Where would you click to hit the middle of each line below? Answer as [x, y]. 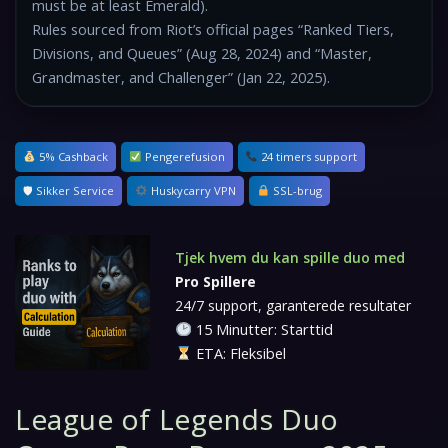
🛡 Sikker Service [68, 190]
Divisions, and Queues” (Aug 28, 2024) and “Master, [202, 53]
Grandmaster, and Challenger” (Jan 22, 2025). [181, 77]
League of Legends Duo [177, 419]
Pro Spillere [215, 281]
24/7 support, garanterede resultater [293, 305]
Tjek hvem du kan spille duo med [290, 257]
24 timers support [308, 156]
